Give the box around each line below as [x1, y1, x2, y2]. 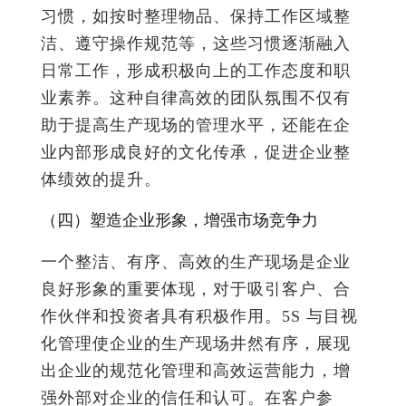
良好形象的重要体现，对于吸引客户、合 [41, 279, 351, 298]
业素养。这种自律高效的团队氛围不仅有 [41, 88, 351, 107]
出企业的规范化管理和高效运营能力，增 [41, 361, 351, 380]
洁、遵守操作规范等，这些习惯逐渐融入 [41, 34, 351, 53]
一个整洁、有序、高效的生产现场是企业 [41, 252, 351, 271]
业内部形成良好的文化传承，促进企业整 [41, 142, 351, 161]
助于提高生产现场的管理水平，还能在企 [41, 115, 351, 134]
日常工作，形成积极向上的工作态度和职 [41, 61, 351, 80]
